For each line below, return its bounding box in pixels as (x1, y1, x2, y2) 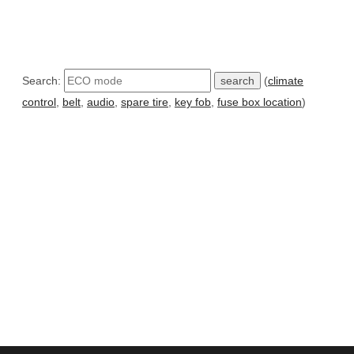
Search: (22, 74, 64, 88)
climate (268, 74, 303, 88)
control (22, 96, 56, 109)
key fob (175, 96, 211, 109)
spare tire (121, 96, 168, 109)
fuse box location (217, 96, 302, 109)
